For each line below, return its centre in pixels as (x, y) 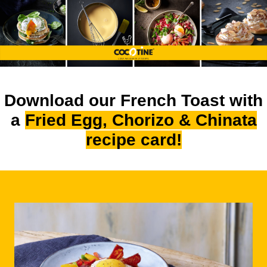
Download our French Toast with (133, 100)
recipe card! (133, 140)
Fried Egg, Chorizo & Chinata (141, 120)
